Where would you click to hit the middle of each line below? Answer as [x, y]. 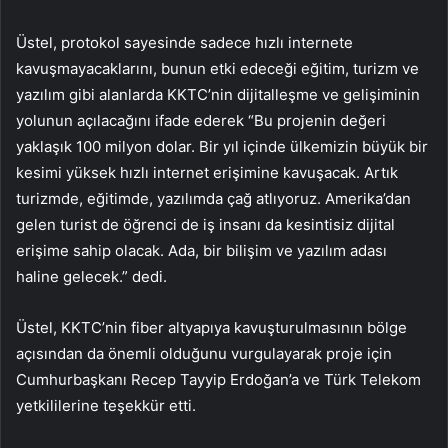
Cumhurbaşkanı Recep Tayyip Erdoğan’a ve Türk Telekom [218, 380]
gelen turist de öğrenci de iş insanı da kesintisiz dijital [205, 225]
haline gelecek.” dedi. [91, 277]
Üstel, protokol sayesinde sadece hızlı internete [184, 43]
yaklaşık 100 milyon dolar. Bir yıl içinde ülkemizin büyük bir [222, 147]
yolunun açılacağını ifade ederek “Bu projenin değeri [201, 121]
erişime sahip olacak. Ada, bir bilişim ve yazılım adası [201, 251]
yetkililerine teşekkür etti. [106, 406]
